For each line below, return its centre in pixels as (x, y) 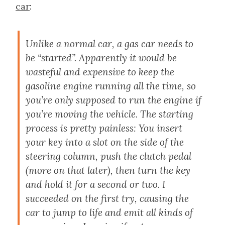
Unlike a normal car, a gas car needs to (109, 43)
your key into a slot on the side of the (105, 142)
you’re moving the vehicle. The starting (109, 114)
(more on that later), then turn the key (108, 170)
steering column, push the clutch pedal (108, 156)
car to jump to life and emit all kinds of (109, 212)
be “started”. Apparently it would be (101, 58)
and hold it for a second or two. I (95, 184)
